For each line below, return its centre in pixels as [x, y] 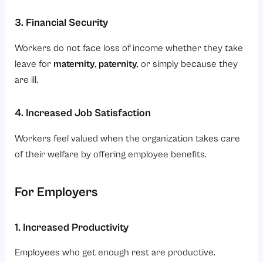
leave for [34, 64]
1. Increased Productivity [72, 227]
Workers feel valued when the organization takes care [128, 139]
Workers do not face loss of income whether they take [129, 48]
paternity [118, 64]
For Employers [56, 192]
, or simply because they [188, 64]
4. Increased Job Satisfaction [83, 113]
